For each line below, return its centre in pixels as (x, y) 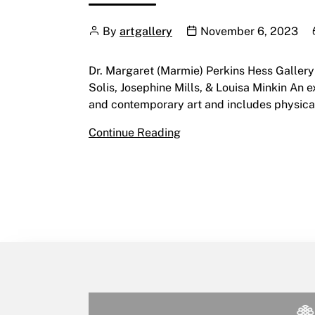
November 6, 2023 (249, 31)
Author (105, 30)
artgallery (146, 31)
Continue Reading (135, 132)
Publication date (228, 30)
